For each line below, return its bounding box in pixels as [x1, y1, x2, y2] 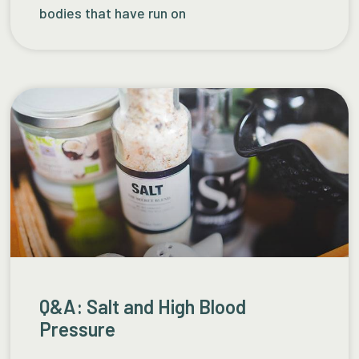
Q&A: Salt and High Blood [39, 294, 247, 318]
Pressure [39, 317, 116, 341]
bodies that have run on [39, 4, 187, 22]
